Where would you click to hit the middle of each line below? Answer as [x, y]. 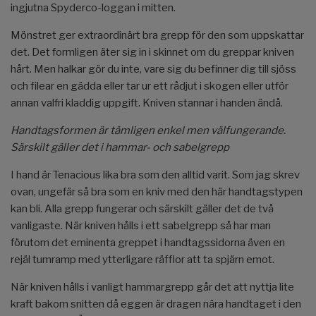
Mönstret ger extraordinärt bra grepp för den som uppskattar [157, 36]
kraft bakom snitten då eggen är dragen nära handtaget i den [156, 304]
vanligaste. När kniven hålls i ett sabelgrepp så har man [141, 226]
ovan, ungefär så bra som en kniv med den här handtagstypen [157, 192]
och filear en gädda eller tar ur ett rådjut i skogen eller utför [150, 86]
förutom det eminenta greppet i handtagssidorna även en [148, 243]
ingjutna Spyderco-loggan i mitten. [93, 8]
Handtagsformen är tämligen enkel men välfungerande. [148, 131]
